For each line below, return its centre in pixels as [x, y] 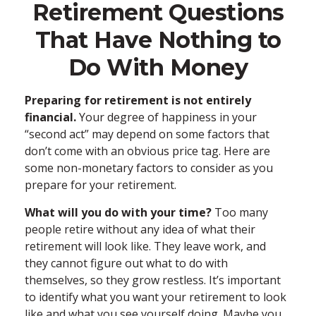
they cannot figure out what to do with [126, 263]
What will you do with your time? [118, 212]
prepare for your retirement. [101, 185]
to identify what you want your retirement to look [156, 297]
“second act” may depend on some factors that [147, 134]
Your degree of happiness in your [166, 117]
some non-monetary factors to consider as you [149, 168]
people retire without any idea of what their [140, 229]
